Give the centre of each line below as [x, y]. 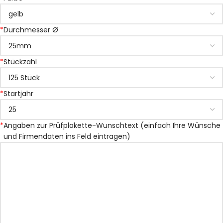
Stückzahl [20, 62]
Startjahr [18, 94]
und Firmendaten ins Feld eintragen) [67, 137]
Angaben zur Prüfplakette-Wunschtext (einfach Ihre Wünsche [112, 126]
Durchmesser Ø [31, 30]
